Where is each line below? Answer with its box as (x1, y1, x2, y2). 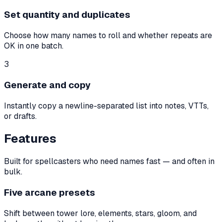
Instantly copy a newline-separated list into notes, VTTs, (4, 100, 209, 111)
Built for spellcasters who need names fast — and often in (4, 156, 215, 167)
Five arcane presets (4, 186, 95, 199)
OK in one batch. (4, 41, 63, 52)
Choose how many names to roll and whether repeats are (4, 30, 212, 41)
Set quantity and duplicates (4, 8, 130, 21)
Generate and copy (4, 78, 91, 91)
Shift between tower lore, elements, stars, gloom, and (4, 208, 197, 219)
